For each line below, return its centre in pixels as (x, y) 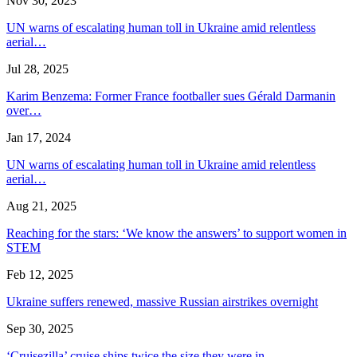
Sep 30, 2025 (40, 329)
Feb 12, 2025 (40, 275)
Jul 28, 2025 (37, 69)
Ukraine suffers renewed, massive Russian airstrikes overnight (162, 302)
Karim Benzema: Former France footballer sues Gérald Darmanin (171, 96)
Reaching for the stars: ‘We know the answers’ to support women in (177, 233)
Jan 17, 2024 (39, 138)
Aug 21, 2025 (41, 206)
